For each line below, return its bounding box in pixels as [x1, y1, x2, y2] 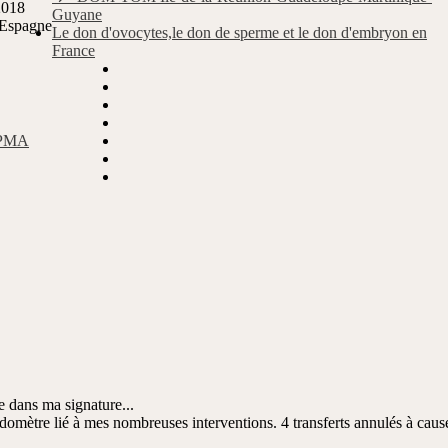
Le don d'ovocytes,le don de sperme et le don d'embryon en [52, 24, 427, 42]
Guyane [52, 6, 102, 24]
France [52, 42, 95, 60]
